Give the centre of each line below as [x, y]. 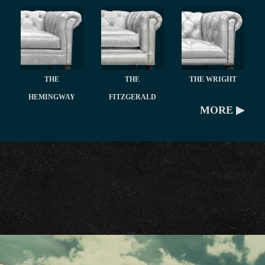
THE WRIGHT [213, 80]
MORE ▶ [222, 110]
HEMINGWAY [52, 97]
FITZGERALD [132, 97]
